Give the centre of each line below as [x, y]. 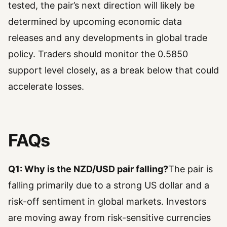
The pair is [191, 169]
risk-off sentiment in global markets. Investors [107, 201]
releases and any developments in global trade [108, 38]
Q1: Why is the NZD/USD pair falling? [88, 169]
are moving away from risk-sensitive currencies [109, 217]
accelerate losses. [46, 87]
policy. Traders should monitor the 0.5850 [98, 54]
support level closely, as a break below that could [113, 70]
